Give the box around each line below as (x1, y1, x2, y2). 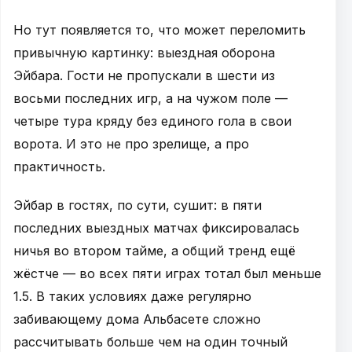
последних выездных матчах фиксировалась (13, 219, 299, 236)
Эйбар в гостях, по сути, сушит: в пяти (13, 196, 262, 213)
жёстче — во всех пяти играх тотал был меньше (13, 265, 321, 281)
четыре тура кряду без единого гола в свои (13, 112, 291, 129)
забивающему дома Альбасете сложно (13, 310, 261, 327)
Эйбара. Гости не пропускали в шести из (13, 67, 275, 83)
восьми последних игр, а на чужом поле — (13, 90, 288, 106)
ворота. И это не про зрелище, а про (13, 135, 249, 152)
